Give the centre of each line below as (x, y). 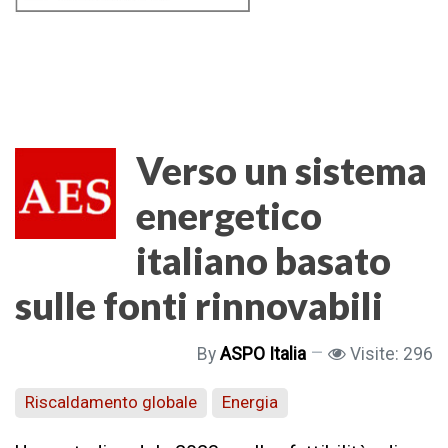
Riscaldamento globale (111, 402)
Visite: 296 (391, 353)
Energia (250, 402)
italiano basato (263, 259)
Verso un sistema (281, 169)
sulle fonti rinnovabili (199, 304)
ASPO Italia (263, 353)
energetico (229, 214)
